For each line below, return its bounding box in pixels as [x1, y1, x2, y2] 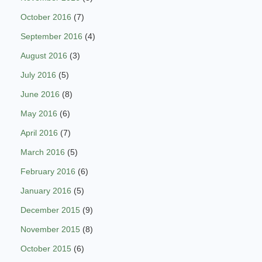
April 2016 [20, 128, 58, 138]
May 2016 [20, 109, 57, 119]
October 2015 [20, 244, 71, 254]
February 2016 [20, 167, 75, 177]
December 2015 [20, 205, 80, 215]
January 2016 [20, 186, 71, 196]
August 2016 [20, 51, 67, 61]
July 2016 [20, 70, 56, 80]
